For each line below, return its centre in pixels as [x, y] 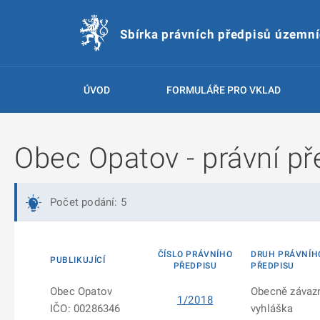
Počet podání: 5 [88, 202]
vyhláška [272, 309]
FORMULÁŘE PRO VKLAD [223, 90]
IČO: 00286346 [85, 309]
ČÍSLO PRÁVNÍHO [195, 254]
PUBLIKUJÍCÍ [78, 260]
